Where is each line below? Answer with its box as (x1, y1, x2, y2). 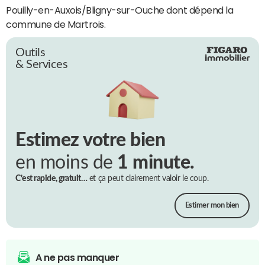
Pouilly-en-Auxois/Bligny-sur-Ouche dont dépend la (6, 5, 234, 15)
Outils (15, 46, 46, 59)
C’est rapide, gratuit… (15, 174, 88, 183)
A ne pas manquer (35, 253, 119, 263)
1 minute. (117, 153, 195, 173)
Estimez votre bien (15, 131, 166, 150)
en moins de (15, 153, 118, 173)
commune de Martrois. (6, 19, 106, 29)
